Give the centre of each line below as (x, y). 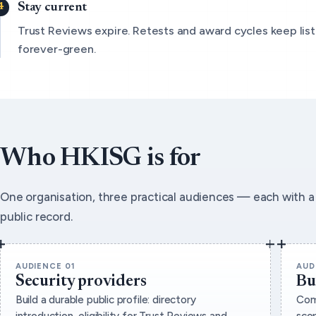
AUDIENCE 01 (45, 266)
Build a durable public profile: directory (105, 299)
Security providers (81, 282)
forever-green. (57, 49)
